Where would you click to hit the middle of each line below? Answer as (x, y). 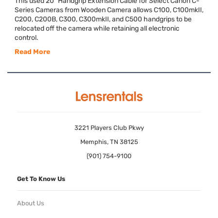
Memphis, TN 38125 (109, 142)
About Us (31, 203)
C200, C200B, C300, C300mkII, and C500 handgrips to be (103, 19)
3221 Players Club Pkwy (109, 127)
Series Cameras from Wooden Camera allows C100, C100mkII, (109, 10)
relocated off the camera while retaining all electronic (97, 28)
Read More (32, 52)
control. (27, 37)
